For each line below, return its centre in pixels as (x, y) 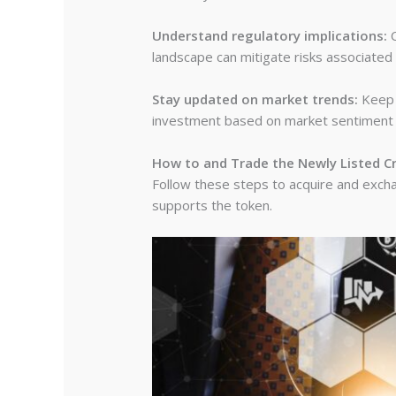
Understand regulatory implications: (270, 35)
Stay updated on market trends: (255, 99)
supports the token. (213, 205)
